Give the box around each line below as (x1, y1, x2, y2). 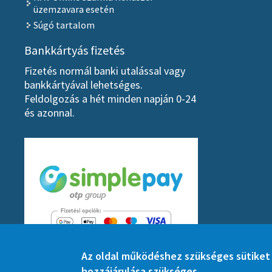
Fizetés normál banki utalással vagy (24, 63, 185, 78)
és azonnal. (24, 105, 75, 120)
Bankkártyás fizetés (24, 42, 124, 58)
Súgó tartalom (33, 19, 95, 32)
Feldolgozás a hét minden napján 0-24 (24, 91, 196, 106)
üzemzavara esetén (33, 3, 114, 16)
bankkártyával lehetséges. (24, 77, 143, 92)
